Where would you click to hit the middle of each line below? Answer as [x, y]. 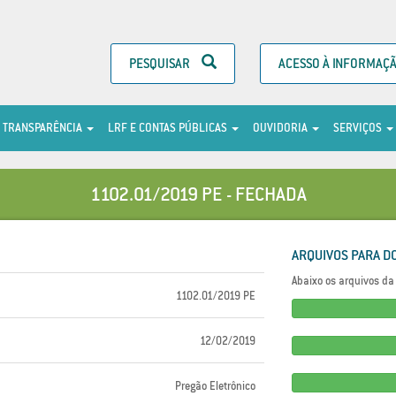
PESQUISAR [161, 63]
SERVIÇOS [359, 128]
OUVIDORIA [282, 128]
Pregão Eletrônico [215, 386]
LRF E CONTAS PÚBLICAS [169, 128]
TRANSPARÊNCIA [44, 128]
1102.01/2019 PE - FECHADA [198, 194]
